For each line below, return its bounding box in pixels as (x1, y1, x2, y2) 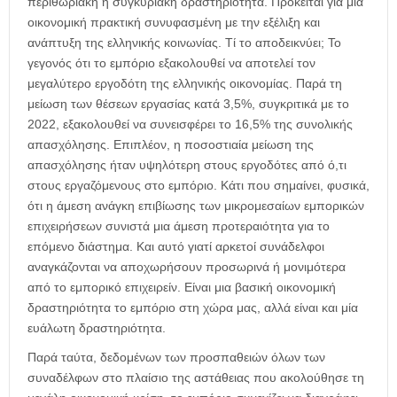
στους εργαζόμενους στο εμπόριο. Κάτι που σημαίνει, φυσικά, (27, 177, 370, 192)
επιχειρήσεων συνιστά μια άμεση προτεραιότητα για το (27, 218, 330, 233)
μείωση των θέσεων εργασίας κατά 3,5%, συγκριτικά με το (27, 96, 349, 111)
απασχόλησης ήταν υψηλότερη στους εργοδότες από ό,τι (27, 157, 346, 172)
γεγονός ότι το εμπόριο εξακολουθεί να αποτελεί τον (27, 55, 315, 70)
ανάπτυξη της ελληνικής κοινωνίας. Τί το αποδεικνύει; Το (27, 35, 341, 50)
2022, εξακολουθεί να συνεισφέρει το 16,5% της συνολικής (27, 116, 353, 131)
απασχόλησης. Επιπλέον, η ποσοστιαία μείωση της (27, 136, 314, 152)
